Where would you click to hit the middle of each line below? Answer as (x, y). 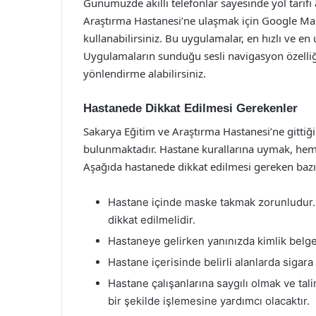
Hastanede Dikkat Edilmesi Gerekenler (190, 108)
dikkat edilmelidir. (152, 219)
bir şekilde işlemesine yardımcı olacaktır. (209, 300)
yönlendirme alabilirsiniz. (145, 73)
